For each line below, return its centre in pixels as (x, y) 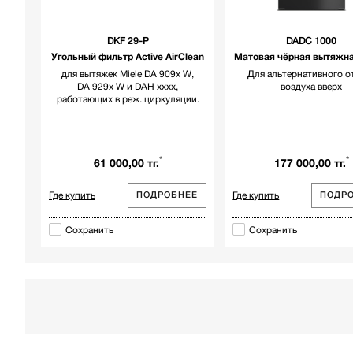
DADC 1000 (312, 41)
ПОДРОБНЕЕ (167, 195)
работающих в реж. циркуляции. (128, 99)
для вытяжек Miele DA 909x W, (128, 74)
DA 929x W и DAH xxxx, (128, 86)
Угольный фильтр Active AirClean (128, 56)
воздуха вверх (312, 86)
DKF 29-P (128, 41)
